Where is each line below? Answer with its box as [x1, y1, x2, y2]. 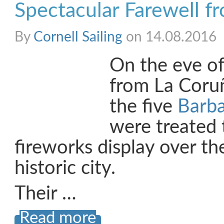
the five [109, 97, 177, 116]
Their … [14, 184, 76, 203]
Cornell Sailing [33, 30, 122, 44]
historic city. [14, 159, 115, 177]
